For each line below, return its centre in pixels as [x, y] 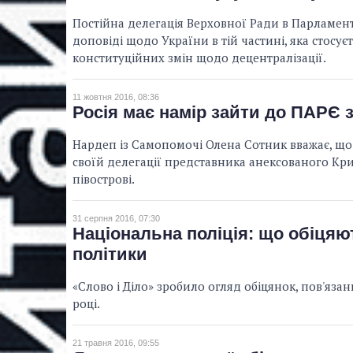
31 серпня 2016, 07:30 [116, 219]
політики [110, 255]
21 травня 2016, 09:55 [116, 343]
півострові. [104, 179]
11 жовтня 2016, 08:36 [116, 97]
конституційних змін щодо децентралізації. [199, 58]
